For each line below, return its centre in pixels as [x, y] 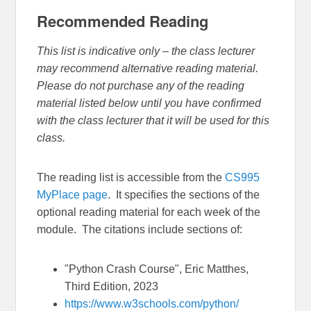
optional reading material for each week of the [149, 212]
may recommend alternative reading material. [148, 69]
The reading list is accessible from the [131, 178]
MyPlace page [73, 195]
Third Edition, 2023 [112, 287]
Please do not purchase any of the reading [141, 86]
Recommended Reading [123, 20]
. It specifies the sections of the [184, 195]
